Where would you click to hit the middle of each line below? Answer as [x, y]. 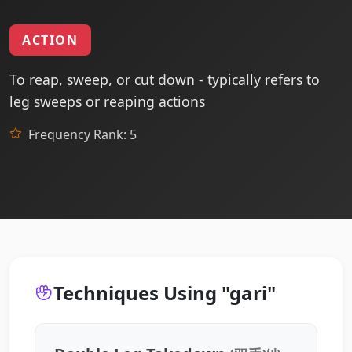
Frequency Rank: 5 [82, 134]
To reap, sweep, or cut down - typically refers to [165, 79]
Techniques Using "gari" [165, 293]
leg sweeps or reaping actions [107, 101]
